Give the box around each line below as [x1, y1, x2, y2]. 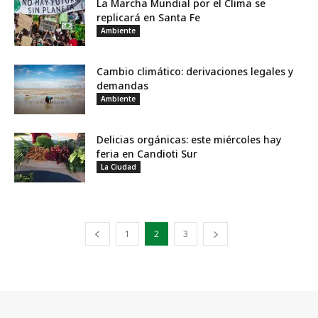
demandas [97, 79, 148, 92]
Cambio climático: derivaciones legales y [97, 65, 293, 78]
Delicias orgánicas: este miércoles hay [97, 133, 281, 146]
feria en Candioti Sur [97, 147, 197, 160]
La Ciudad [101, 162, 136, 172]
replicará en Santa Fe [97, 11, 200, 24]
